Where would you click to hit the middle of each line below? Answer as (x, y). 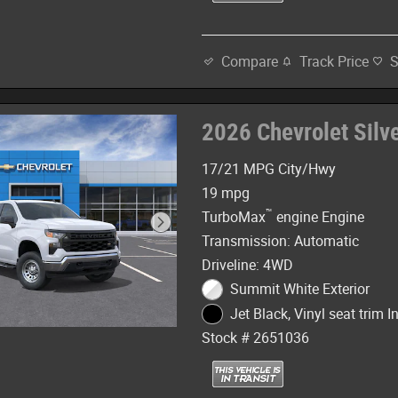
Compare (250, 62)
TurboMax (234, 217)
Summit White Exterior (299, 289)
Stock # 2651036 (256, 338)
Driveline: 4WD (248, 265)
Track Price (334, 61)
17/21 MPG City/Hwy (269, 169)
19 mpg (226, 193)
